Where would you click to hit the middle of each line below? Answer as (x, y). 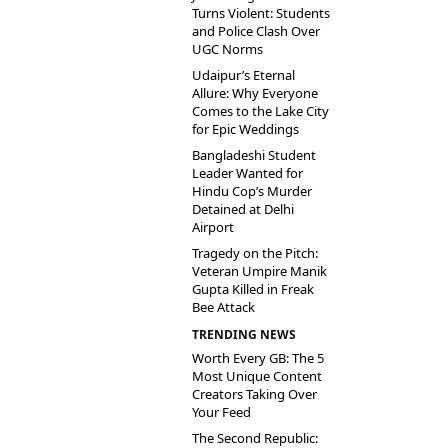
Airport (213, 227)
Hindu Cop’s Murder (252, 191)
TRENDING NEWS (244, 334)
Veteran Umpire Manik (259, 271)
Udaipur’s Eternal (243, 75)
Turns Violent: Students (261, 13)
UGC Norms (227, 49)
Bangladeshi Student (254, 155)
